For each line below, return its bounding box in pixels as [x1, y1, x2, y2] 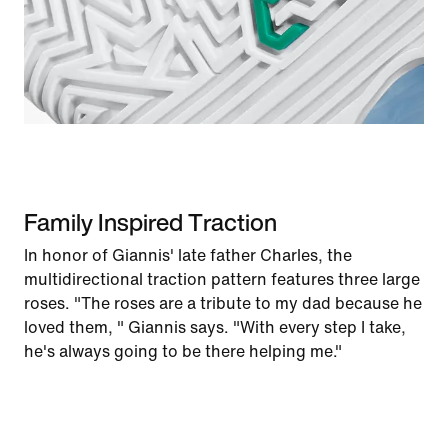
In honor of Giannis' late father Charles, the [24, 247, 352, 264]
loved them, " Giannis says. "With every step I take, [24, 319, 406, 336]
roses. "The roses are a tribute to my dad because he [24, 295, 422, 312]
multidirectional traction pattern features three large [24, 271, 420, 288]
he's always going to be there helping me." [24, 343, 342, 360]
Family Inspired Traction [24, 204, 277, 240]
